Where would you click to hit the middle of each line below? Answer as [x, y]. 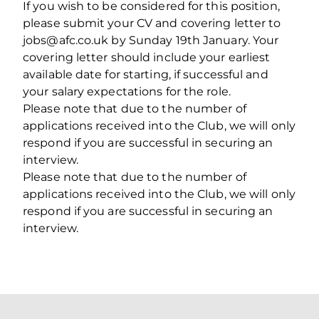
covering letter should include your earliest [147, 57]
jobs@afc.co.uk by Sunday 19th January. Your [151, 40]
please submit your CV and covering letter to [152, 23]
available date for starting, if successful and [146, 74]
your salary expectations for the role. [127, 91]
